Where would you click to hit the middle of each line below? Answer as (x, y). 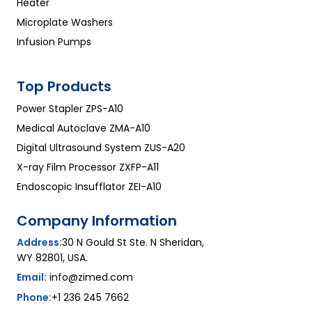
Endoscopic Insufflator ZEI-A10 (89, 186)
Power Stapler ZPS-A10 (70, 108)
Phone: (34, 297)
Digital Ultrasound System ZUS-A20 (101, 147)
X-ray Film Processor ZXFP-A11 (88, 167)
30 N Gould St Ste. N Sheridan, (133, 242)
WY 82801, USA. (52, 257)
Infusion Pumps (54, 41)
